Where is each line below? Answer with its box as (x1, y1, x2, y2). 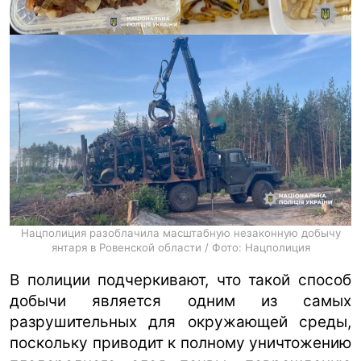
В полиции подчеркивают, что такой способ (10, 271, 351, 290)
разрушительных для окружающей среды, (10, 313, 351, 332)
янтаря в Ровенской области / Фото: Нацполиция (51, 241, 310, 255)
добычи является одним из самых (10, 292, 351, 311)
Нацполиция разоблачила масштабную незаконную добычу (20, 226, 341, 240)
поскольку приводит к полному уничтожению (10, 334, 351, 353)
